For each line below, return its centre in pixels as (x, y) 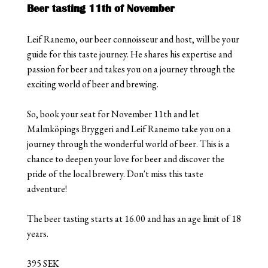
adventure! (47, 188)
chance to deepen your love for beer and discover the (125, 159)
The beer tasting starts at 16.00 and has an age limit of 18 (134, 218)
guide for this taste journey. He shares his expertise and (129, 54)
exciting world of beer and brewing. (92, 84)
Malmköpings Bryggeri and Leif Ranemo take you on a (129, 129)
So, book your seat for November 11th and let (113, 114)
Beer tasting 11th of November (100, 8)
